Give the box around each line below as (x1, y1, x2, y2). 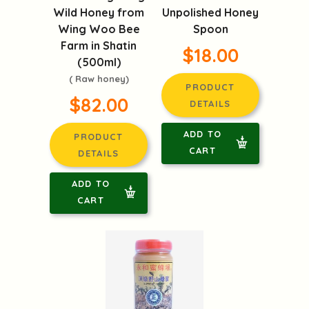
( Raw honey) (68, 73, 129, 85)
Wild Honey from (53, 6, 144, 20)
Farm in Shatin (61, 39, 137, 53)
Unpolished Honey (162, 6, 259, 20)
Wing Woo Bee (57, 22, 140, 37)
